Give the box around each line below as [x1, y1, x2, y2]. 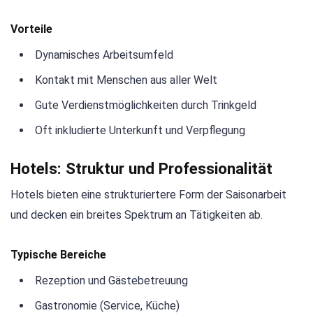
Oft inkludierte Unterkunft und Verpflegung [35, 123, 245, 137]
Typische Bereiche [10, 248, 106, 262]
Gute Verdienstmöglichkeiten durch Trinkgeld [35, 98, 256, 112]
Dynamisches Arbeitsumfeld [35, 48, 173, 61]
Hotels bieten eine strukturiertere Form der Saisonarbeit [10, 188, 286, 201]
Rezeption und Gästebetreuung [35, 274, 188, 288]
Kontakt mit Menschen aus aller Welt [35, 73, 217, 87]
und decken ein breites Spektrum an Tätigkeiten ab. [10, 208, 263, 221]
